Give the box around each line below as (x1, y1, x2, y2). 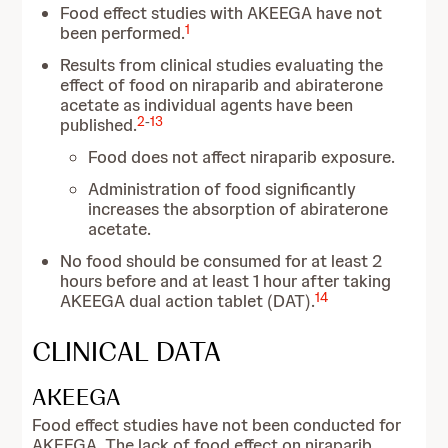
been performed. (60, 22, 186, 44)
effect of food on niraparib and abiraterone (60, 74, 384, 96)
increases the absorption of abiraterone (88, 198, 389, 220)
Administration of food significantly (88, 178, 357, 200)
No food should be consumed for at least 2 (60, 250, 383, 272)
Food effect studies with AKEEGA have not (60, 2, 383, 24)
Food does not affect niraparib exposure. (88, 146, 396, 168)
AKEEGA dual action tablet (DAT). (60, 290, 316, 312)
